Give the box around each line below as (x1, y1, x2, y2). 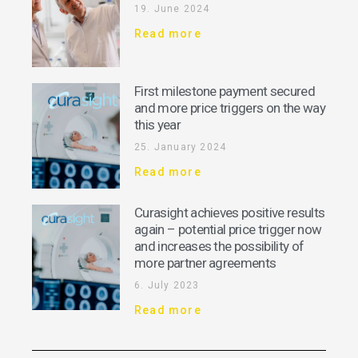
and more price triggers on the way (134, 99, 325, 116)
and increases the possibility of (134, 237, 304, 254)
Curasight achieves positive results (134, 204, 325, 221)
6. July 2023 (134, 279, 200, 291)
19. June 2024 (134, 2, 210, 14)
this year (134, 116, 181, 133)
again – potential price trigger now (134, 221, 322, 237)
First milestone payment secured (134, 82, 315, 99)
